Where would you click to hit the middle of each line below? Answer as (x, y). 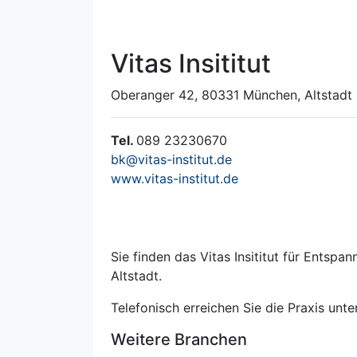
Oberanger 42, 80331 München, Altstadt (232, 95)
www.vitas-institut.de (175, 179)
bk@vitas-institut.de (172, 160)
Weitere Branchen (179, 340)
